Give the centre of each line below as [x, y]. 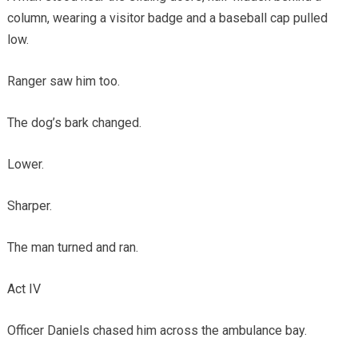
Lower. [25, 164]
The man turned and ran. [72, 247]
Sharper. [29, 205]
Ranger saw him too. [63, 81]
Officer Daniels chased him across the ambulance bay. [157, 330]
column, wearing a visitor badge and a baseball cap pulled [167, 18]
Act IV [24, 288]
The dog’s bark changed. [74, 122]
